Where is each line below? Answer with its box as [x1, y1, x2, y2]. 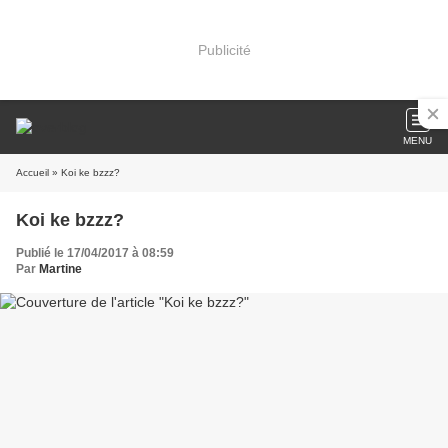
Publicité [197, 41, 251, 58]
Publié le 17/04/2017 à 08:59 [16, 246, 174, 260]
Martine [39, 262, 82, 276]
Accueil [16, 167, 49, 178]
